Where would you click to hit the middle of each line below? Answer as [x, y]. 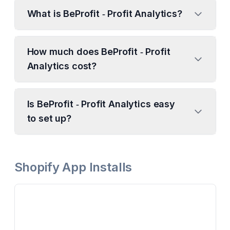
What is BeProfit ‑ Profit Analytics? [104, 14]
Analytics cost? [62, 66]
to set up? [49, 118]
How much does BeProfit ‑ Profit [99, 52]
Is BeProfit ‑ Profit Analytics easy [101, 104]
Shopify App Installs [73, 167]
